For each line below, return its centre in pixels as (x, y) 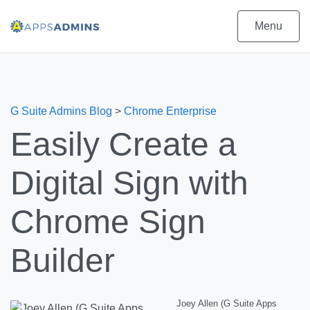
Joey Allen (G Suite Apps (226, 303)
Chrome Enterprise (170, 111)
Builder (63, 261)
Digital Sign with (129, 183)
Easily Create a (124, 144)
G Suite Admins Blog (61, 111)
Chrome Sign (108, 222)
